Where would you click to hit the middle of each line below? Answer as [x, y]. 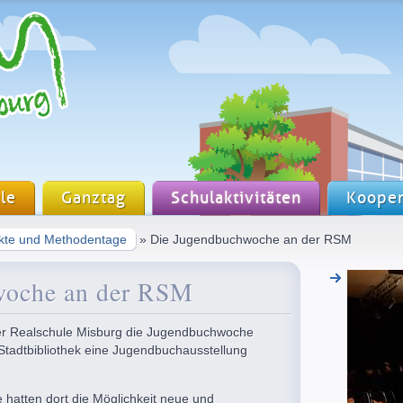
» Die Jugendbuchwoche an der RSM [244, 239]
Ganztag [94, 198]
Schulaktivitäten [236, 198]
